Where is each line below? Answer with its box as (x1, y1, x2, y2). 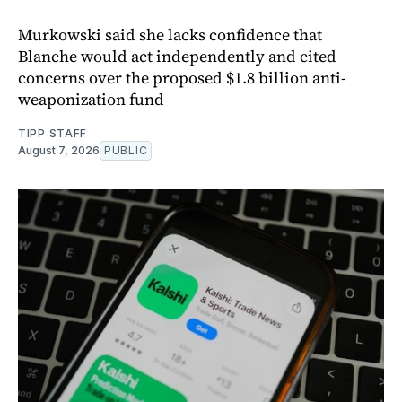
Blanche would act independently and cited (18, 44, 336, 67)
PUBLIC (104, 143, 148, 157)
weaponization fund (18, 87, 164, 110)
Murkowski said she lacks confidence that (18, 22, 322, 46)
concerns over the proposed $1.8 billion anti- (18, 66, 346, 89)
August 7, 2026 (18, 143, 100, 157)
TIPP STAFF (18, 126, 87, 140)
